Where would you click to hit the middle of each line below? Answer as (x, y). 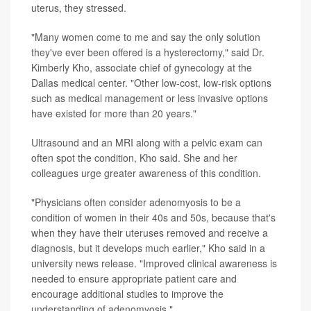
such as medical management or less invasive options (150, 98)
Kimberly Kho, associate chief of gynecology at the (142, 68)
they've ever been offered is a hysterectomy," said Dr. (148, 52)
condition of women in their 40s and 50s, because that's (153, 218)
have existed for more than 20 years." (114, 114)
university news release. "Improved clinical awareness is (154, 263)
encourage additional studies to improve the (127, 294)
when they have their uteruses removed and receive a (150, 233)
